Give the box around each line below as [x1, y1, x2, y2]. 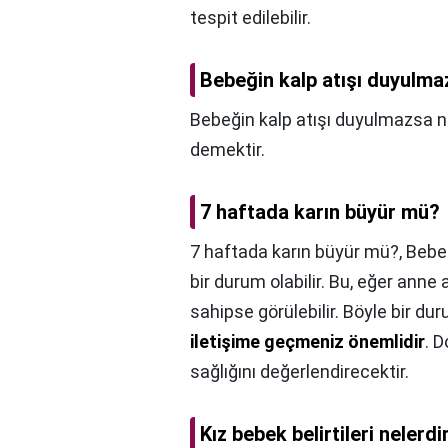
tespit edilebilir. [190, 7, 311, 29]
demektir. [190, 139, 265, 161]
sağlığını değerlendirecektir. [190, 361, 409, 383]
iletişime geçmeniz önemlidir [190, 331, 425, 353]
